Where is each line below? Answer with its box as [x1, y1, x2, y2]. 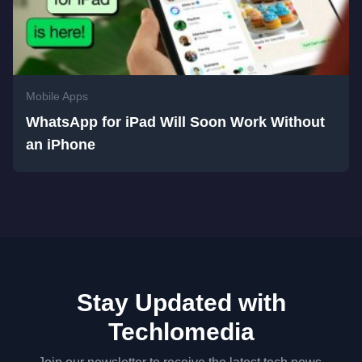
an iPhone [26, 137, 95, 153]
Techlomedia [107, 318, 255, 345]
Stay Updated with [76, 289, 286, 316]
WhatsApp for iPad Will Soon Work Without [26, 114, 325, 130]
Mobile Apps [26, 90, 88, 103]
